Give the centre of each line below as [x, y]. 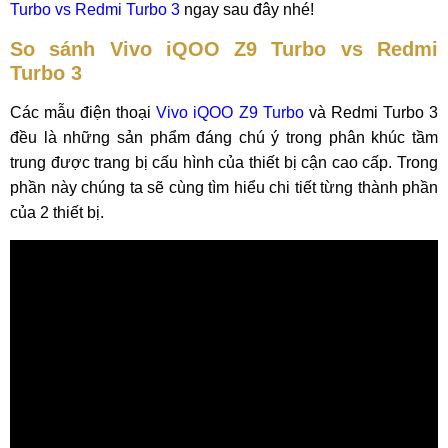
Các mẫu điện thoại [83, 112]
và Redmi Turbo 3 [371, 112]
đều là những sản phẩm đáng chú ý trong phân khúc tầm [224, 137]
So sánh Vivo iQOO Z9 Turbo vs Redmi [224, 49]
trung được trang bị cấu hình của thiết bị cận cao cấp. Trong [224, 162]
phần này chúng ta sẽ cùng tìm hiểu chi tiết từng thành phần [224, 187]
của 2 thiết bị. [57, 212]
